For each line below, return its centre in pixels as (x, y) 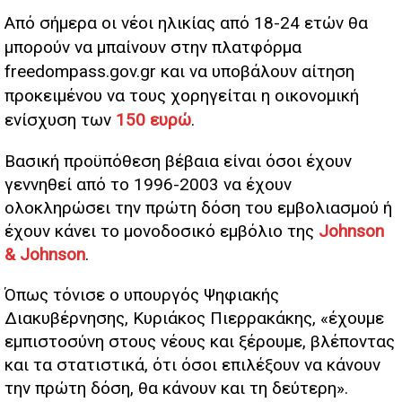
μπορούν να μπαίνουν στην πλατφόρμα (153, 48)
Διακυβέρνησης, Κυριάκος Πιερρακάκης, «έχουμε (194, 319)
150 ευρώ (153, 120)
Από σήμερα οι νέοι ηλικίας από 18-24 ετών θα (186, 23)
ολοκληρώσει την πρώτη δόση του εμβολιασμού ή (198, 208)
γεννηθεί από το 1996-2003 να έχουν (148, 185)
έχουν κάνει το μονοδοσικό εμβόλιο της (162, 232)
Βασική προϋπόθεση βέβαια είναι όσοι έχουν (178, 162)
